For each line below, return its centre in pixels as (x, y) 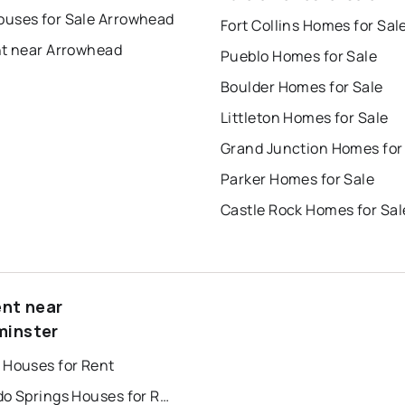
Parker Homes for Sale (298, 179)
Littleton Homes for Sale (305, 117)
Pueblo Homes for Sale (299, 56)
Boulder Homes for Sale (302, 86)
